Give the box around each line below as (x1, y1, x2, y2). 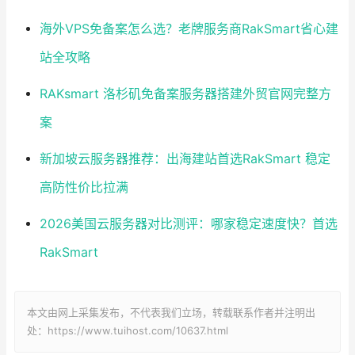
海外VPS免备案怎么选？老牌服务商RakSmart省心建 (39, 21, 338, 36)
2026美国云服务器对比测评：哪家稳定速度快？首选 (39, 216, 338, 231)
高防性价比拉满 (39, 179, 128, 195)
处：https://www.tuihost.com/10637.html (27, 323, 228, 337)
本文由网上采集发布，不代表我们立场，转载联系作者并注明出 (27, 305, 315, 319)
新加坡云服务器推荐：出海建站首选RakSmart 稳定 (39, 151, 330, 166)
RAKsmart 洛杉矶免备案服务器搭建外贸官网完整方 (39, 86, 331, 101)
